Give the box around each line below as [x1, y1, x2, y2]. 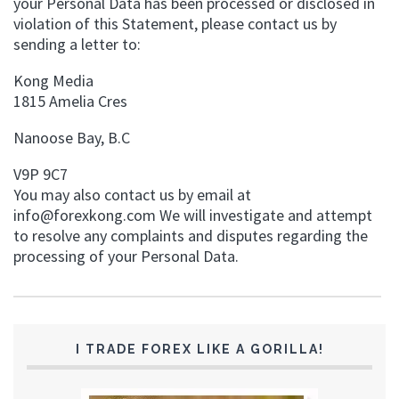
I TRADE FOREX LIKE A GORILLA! [75, 342, 324, 356]
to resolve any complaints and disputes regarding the [13, 225, 368, 246]
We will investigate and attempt [156, 205, 372, 225]
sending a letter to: [13, 34, 141, 54]
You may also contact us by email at [13, 184, 251, 205]
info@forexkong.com [13, 205, 156, 225]
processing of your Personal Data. [13, 246, 239, 266]
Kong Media [13, 70, 94, 91]
